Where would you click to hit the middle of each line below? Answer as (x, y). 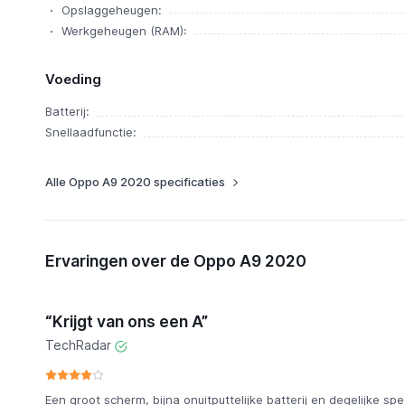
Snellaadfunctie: (90, 132)
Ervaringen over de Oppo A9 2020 (175, 260)
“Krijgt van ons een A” (126, 321)
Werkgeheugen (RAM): (124, 31)
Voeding (73, 79)
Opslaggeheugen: (111, 10)
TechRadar (78, 345)
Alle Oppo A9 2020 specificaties (135, 182)
